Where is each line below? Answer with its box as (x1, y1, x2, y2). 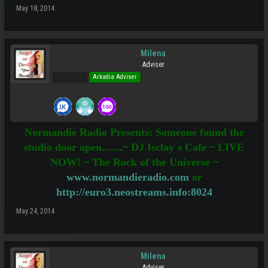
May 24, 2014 (16, 207, 54, 215)
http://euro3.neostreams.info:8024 (56, 186, 212, 198)
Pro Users (56, 73, 84, 81)
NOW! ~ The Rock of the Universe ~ (50, 156, 218, 168)
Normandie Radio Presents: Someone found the (24, 126, 244, 138)
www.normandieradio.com (66, 171, 189, 183)
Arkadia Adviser (93, 73, 137, 81)
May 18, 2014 (16, 4, 54, 13)
